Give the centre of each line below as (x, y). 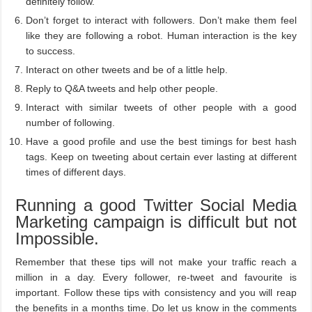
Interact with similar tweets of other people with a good (161, 107)
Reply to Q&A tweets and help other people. (122, 88)
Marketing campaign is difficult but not (156, 221)
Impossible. (57, 238)
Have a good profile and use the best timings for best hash (161, 141)
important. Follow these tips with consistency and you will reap (156, 292)
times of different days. (76, 172)
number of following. (71, 122)
